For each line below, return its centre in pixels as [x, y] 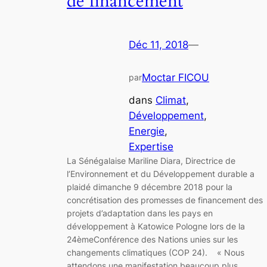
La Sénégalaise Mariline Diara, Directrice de [151, 161]
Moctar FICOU [176, 77]
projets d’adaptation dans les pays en [140, 213]
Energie [147, 131]
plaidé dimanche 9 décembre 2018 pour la [150, 187]
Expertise [151, 147]
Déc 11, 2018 [159, 44]
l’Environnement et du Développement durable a [161, 174]
